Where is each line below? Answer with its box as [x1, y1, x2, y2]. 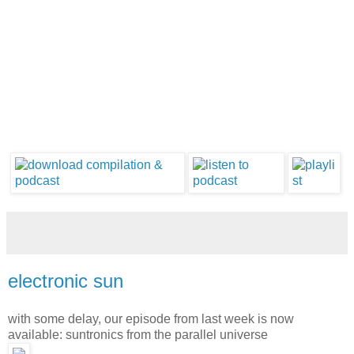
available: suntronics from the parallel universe [8, 327, 268, 341]
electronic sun [8, 269, 123, 292]
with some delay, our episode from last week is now [8, 311, 294, 326]
